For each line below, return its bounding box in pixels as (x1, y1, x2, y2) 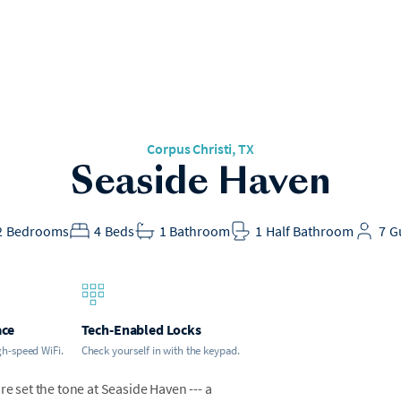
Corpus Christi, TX (147, 139, 254, 158)
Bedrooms (5, 221, 69, 240)
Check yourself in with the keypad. (81, 342, 241, 358)
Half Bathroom (266, 221, 354, 240)
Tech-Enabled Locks (81, 320, 201, 338)
